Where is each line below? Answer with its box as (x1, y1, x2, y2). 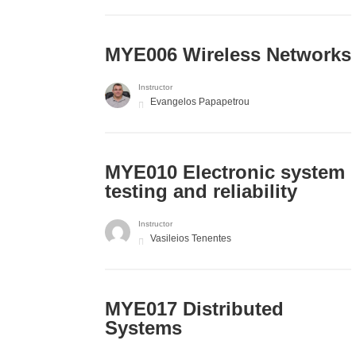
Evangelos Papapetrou (150, 96, 250, 108)
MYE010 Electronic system (105, 161, 345, 184)
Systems (105, 317, 182, 339)
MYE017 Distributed (105, 298, 284, 320)
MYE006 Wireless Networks (105, 44, 351, 66)
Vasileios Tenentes (150, 233, 231, 245)
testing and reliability (105, 180, 297, 203)
